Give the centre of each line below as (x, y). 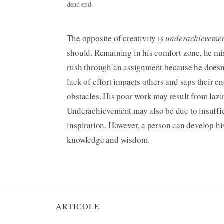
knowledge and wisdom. (108, 140)
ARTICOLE (78, 206)
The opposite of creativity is (116, 38)
